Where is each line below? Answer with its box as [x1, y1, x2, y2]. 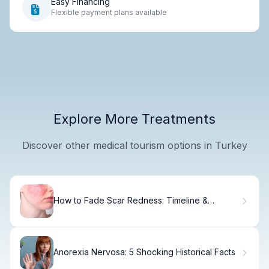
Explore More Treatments [53, 110, 216, 127]
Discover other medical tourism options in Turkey [22, 139, 247, 151]
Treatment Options [53, 205, 127, 216]
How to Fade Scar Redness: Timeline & [53, 195, 208, 206]
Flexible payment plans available [51, 8, 167, 17]
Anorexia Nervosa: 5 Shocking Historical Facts [53, 247, 235, 258]
